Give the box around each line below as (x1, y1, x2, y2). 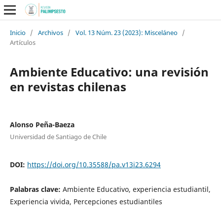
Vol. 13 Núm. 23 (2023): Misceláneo (75, 28, 178, 37)
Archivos (37, 28, 63, 37)
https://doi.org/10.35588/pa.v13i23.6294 (27, 159, 161, 169)
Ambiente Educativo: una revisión (9, 63, 209, 80)
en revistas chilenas (9, 78, 126, 95)
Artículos (9, 37, 36, 47)
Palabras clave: (9, 184, 63, 194)
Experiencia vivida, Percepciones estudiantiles (9, 196, 162, 206)
